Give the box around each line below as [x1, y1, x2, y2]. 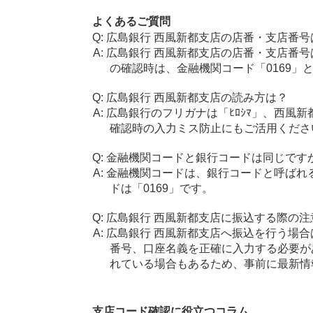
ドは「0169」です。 [110, 182, 214, 194]
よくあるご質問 [92, 15, 170, 27]
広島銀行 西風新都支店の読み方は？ [105, 92, 288, 103]
